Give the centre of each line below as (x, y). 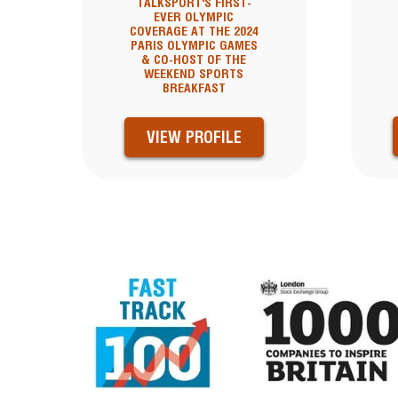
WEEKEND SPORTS (194, 74)
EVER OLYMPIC (194, 17)
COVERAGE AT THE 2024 (194, 32)
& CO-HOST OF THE (194, 60)
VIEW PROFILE (194, 138)
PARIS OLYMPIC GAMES (194, 46)
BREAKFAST (194, 88)
